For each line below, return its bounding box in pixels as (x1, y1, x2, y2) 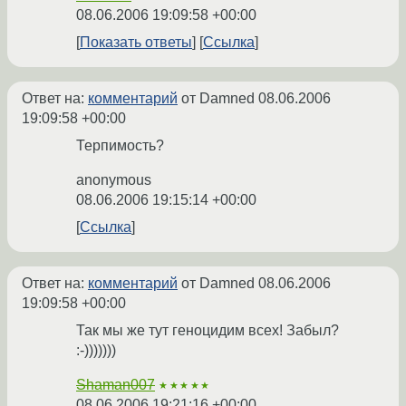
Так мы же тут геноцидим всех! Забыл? (76, 323, 339, 339)
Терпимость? (76, 138, 164, 154)
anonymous (76, 172, 151, 188)
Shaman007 (76, 377, 155, 393)
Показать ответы (80, 34, 192, 51)
